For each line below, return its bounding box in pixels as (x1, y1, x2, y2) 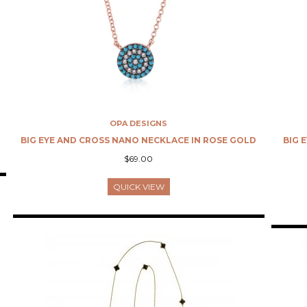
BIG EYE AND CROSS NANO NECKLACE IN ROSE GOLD (21, 135, 257, 145)
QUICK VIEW (112, 182, 164, 192)
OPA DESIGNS (110, 119, 168, 128)
